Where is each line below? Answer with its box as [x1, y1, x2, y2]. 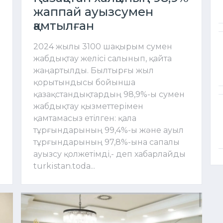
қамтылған [33, 18, 94, 33]
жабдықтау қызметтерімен [33, 101, 143, 111]
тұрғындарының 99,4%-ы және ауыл [33, 125, 184, 135]
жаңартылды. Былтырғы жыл [33, 65, 154, 75]
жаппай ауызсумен [33, 4, 153, 19]
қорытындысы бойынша [33, 77, 135, 87]
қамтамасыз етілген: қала [33, 113, 136, 123]
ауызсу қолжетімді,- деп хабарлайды [33, 149, 186, 159]
